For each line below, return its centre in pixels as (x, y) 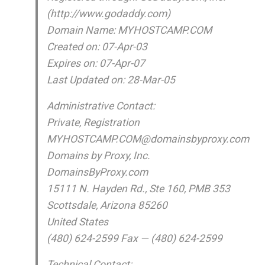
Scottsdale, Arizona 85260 (107, 205)
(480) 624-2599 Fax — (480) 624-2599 (134, 238)
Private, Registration (93, 122)
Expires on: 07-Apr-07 (96, 63)
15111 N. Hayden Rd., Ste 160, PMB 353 (138, 189)
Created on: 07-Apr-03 (97, 47)
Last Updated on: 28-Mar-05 (111, 80)
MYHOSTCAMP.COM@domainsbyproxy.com (148, 139)
